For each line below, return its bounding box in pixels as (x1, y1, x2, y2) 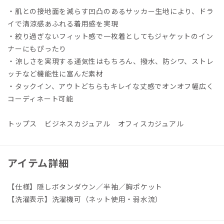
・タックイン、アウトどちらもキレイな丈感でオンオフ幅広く (7, 80, 214, 91)
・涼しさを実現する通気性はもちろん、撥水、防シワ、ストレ (7, 55, 214, 66)
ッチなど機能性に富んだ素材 (7, 68, 104, 78)
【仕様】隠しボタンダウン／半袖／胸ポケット (7, 181, 163, 191)
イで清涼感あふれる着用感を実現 (7, 18, 118, 28)
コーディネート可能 (7, 93, 73, 103)
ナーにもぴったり (7, 43, 67, 53)
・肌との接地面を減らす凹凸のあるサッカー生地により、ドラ (7, 5, 214, 16)
